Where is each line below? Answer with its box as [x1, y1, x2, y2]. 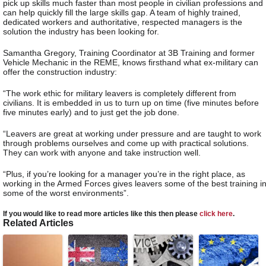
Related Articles [3, 217, 74, 229]
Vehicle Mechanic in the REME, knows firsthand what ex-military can [3, 58, 258, 68]
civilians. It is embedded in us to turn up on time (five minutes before [3, 98, 259, 108]
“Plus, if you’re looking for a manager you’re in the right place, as [3, 169, 245, 179]
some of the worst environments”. [3, 188, 129, 198]
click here [199, 210, 233, 218]
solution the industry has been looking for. [3, 27, 159, 37]
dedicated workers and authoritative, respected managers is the [3, 17, 242, 27]
